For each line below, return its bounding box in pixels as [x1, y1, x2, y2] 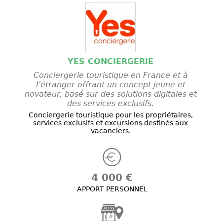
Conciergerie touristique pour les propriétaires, [28, 111, 193, 119]
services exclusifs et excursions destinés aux [33, 119, 188, 127]
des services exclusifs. [67, 99, 154, 109]
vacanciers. [90, 127, 131, 135]
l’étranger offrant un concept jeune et [36, 80, 185, 90]
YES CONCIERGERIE [68, 57, 153, 67]
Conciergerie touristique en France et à [33, 71, 188, 80]
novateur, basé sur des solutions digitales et [24, 89, 197, 99]
